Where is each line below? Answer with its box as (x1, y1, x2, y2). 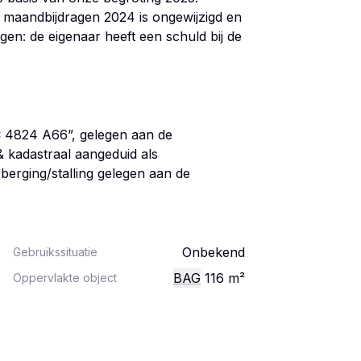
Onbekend (182, 244, 245, 260)
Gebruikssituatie (13, 245, 98, 259)
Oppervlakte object (13, 271, 117, 284)
